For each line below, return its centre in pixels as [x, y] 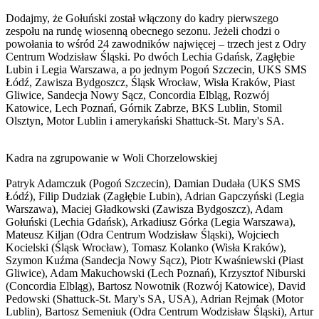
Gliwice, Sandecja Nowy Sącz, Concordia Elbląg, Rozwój [137, 95]
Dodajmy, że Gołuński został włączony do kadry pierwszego [142, 18]
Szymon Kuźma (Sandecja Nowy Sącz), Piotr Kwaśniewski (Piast [155, 260]
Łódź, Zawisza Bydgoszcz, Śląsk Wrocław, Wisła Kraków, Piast [150, 82]
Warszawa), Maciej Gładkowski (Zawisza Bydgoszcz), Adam [144, 209]
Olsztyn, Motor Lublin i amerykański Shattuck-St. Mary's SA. [145, 120]
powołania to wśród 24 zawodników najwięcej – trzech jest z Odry [156, 43]
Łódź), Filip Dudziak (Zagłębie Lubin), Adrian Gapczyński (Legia [155, 196]
